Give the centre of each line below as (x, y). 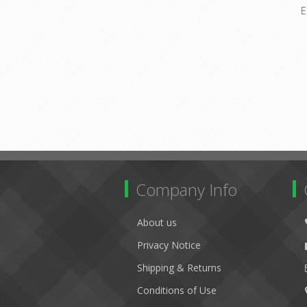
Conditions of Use (177, 290)
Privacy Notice (169, 245)
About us (157, 222)
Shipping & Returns (179, 267)
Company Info (186, 189)
